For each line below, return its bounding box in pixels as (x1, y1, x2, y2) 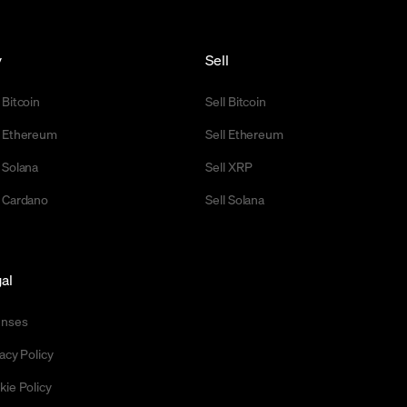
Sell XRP (205, 158, 253, 174)
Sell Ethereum (205, 125, 284, 142)
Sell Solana (205, 191, 265, 207)
